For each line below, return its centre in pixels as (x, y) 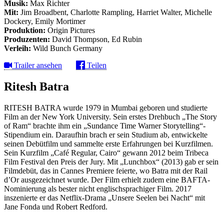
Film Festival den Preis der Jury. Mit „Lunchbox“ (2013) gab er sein (111, 161)
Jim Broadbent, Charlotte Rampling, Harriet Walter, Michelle (115, 12)
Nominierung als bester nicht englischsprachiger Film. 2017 (98, 188)
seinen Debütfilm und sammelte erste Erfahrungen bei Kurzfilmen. (108, 143)
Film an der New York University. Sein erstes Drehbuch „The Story (110, 116)
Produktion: (25, 30)
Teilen (96, 65)
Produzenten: (27, 39)
